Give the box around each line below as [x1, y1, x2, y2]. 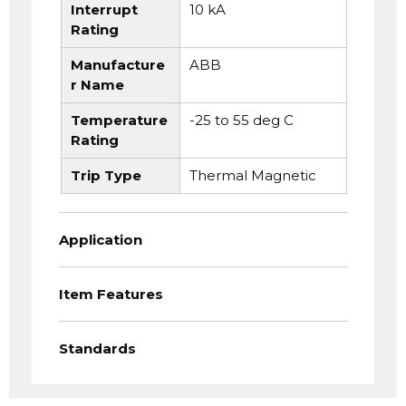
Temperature [71, 111, 168, 130]
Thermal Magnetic [188, 167, 316, 185]
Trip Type [71, 167, 141, 185]
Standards [59, 339, 136, 357]
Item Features [59, 285, 163, 303]
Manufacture [71, 56, 165, 74]
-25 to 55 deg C [188, 111, 294, 130]
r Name [71, 76, 124, 94]
